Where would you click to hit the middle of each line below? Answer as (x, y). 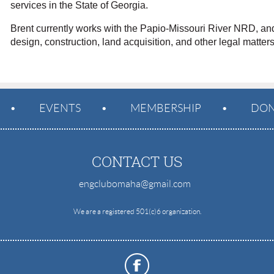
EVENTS (60, 108)
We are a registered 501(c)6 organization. (137, 211)
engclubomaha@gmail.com (135, 183)
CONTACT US (137, 161)
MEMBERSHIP (166, 108)
